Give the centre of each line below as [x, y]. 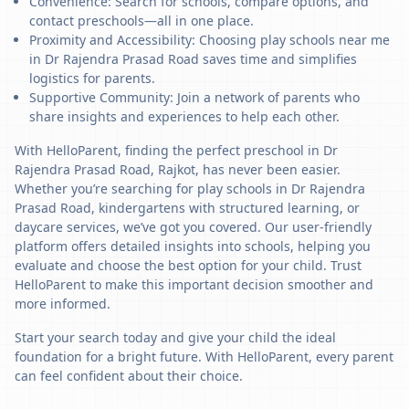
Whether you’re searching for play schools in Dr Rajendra [190, 189]
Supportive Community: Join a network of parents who [194, 97]
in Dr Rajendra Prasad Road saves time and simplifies [193, 59]
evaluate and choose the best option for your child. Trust [188, 265]
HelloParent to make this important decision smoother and [194, 284]
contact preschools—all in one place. [142, 21]
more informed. [63, 304]
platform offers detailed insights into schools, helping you [193, 246]
